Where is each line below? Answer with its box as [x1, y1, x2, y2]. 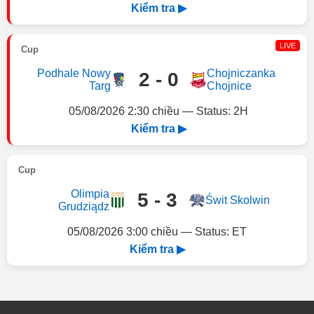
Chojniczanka [206, 67, 275, 79]
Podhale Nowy [36, 67, 111, 79]
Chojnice [206, 80, 252, 92]
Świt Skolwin [205, 194, 270, 206]
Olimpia [70, 188, 109, 200]
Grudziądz [57, 200, 109, 212]
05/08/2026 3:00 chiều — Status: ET [67, 226, 247, 238]
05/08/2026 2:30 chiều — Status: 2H [69, 105, 248, 117]
